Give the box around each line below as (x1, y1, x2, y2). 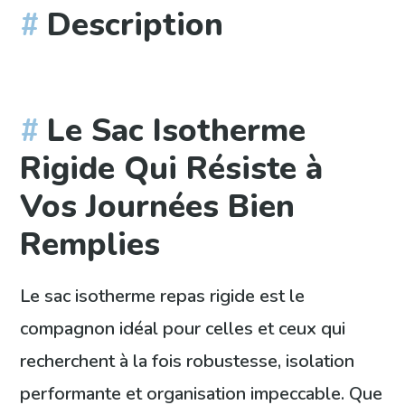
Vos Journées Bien (20, 184, 296, 229)
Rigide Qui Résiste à (20, 146, 324, 191)
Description (47, 3, 224, 47)
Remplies (20, 222, 161, 267)
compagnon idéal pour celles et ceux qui (20, 316, 346, 342)
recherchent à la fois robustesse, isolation (20, 349, 355, 374)
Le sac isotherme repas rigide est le (20, 284, 306, 309)
